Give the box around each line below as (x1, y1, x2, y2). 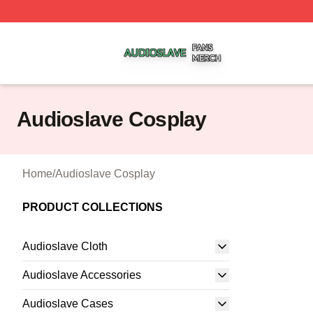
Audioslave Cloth (22, 240, 108, 252)
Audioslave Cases (22, 298, 113, 310)
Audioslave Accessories (22, 269, 141, 281)
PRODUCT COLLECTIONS (22, 201, 163, 213)
